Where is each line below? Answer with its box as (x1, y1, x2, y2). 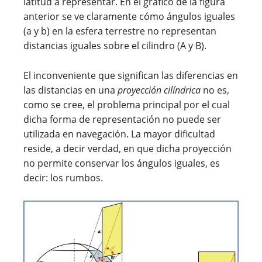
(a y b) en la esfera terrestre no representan (23, 25, 216, 38)
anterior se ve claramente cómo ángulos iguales (23, 10, 235, 23)
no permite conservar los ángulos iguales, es (23, 157, 220, 170)
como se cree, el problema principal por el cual (23, 98, 230, 112)
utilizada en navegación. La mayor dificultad (23, 127, 215, 141)
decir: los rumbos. (23, 171, 103, 185)
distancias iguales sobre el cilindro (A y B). (23, 39, 206, 53)
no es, (201, 84, 229, 97)
